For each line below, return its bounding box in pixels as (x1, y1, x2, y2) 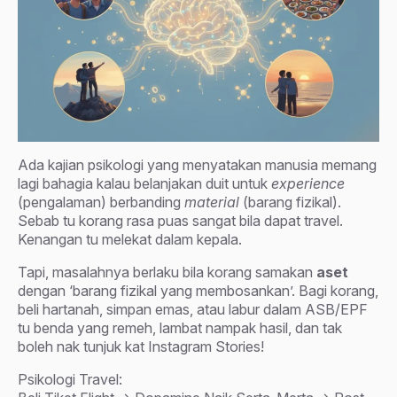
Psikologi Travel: (18, 370, 122, 388)
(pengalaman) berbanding (18, 192, 184, 211)
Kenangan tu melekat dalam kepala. (18, 230, 242, 248)
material (184, 192, 239, 211)
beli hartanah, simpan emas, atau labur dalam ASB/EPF (18, 300, 368, 318)
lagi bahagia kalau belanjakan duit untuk (18, 174, 271, 192)
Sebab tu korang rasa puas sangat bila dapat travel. (18, 211, 343, 230)
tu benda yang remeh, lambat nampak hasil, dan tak (18, 318, 342, 337)
